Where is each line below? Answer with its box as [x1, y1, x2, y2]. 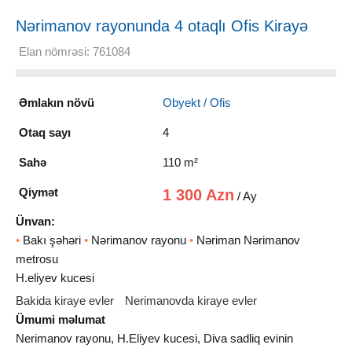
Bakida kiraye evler [16, 293, 114, 307]
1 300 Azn [163, 185, 235, 203]
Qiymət [18, 185, 58, 199]
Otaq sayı [18, 125, 71, 139]
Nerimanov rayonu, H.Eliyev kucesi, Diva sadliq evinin [16, 331, 293, 345]
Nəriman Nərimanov [193, 233, 300, 247]
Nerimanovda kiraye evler [125, 293, 257, 307]
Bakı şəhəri [20, 233, 84, 247]
